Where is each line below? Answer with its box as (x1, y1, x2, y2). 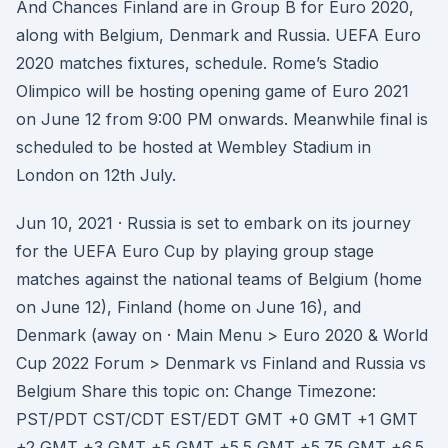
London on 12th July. (16, 165, 176, 185)
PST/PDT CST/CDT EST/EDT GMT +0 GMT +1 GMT (16, 409, 418, 429)
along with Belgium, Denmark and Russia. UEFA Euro (16, 25, 421, 45)
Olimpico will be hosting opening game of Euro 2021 (16, 81, 409, 101)
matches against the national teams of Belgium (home (16, 269, 422, 289)
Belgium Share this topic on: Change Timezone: (16, 381, 376, 401)
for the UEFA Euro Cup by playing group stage (16, 241, 374, 261)
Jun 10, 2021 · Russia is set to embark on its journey (16, 213, 411, 233)
